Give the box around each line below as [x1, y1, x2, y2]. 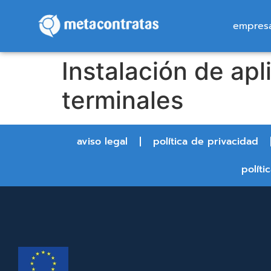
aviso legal [76, 134, 128, 149]
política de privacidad [152, 134, 258, 149]
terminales [62, 85, 183, 115]
